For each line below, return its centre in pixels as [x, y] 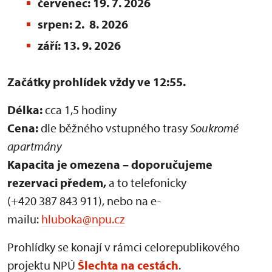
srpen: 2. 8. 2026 [83, 24]
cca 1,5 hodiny [80, 110]
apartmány [35, 146]
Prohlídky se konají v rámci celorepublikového [124, 247]
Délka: [25, 110]
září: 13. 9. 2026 [79, 46]
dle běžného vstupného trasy [114, 128]
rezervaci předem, [58, 183]
